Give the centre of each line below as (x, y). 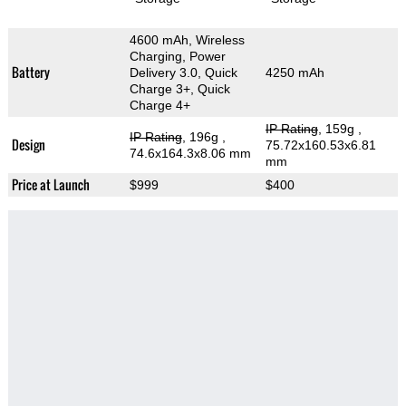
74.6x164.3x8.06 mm (190, 154)
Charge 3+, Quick (179, 89)
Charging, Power (177, 57)
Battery (30, 72)
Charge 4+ (159, 106)
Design (28, 145)
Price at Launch (50, 185)
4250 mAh (295, 73)
